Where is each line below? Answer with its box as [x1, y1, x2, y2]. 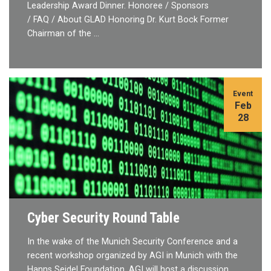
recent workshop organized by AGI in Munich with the [27, 250, 238, 261]
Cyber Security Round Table [27, 209, 180, 227]
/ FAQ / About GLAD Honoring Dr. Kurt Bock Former [27, 14, 229, 25]
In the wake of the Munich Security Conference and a [27, 237, 238, 247]
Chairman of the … [27, 28, 99, 39]
